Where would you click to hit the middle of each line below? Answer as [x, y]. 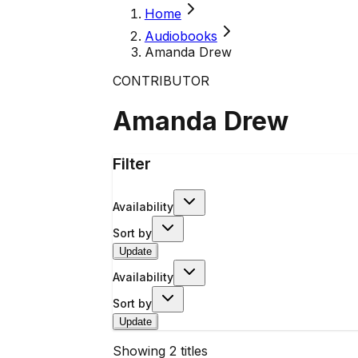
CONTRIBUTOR [161, 81]
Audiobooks [181, 36]
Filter [131, 163]
